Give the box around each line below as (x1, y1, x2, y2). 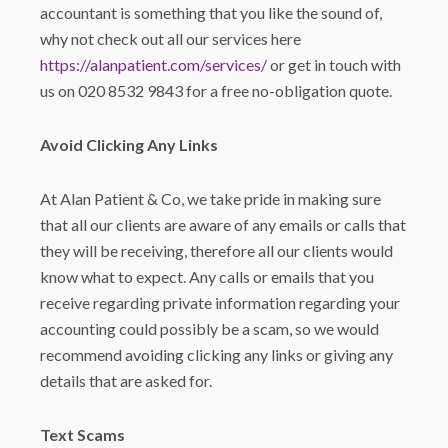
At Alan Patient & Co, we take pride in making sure (40, 189, 382, 208)
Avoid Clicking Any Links (40, 135, 219, 154)
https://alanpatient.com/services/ (40, 55, 268, 74)
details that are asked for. (40, 371, 213, 390)
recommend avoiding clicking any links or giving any (40, 345, 394, 364)
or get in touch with (267, 55, 402, 74)
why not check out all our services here (40, 29, 302, 48)
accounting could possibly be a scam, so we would (40, 319, 380, 338)
